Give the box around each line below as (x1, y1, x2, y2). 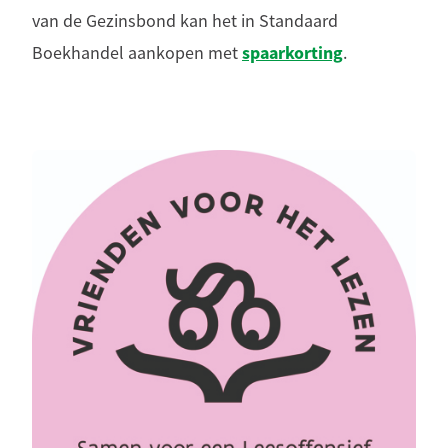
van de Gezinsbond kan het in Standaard (32, 9, 338, 32)
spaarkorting (242, 40, 343, 65)
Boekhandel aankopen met (32, 41, 242, 64)
